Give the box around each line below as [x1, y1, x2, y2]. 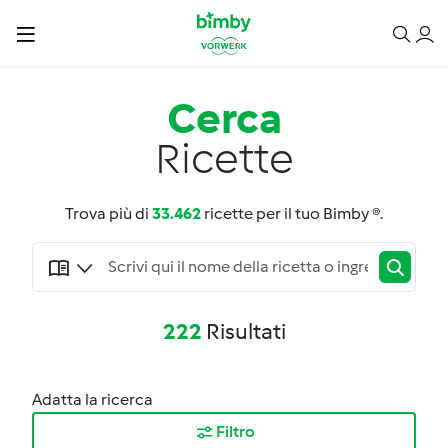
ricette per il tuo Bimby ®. [201, 204, 383, 223]
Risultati [201, 318, 286, 345]
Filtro [215, 422, 255, 441]
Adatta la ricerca [32, 390, 153, 409]
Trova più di [65, 204, 152, 223]
